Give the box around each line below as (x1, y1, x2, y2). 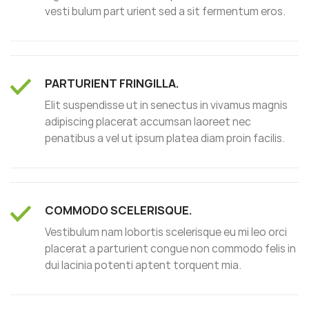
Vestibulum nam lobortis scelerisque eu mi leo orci (45, 225, 287, 240)
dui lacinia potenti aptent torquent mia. (45, 258, 241, 273)
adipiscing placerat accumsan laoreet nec (45, 114, 251, 130)
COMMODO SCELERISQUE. (45, 203, 192, 219)
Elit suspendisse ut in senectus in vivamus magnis (45, 98, 288, 113)
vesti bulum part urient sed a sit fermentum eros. (45, 4, 286, 19)
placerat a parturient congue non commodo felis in (45, 241, 296, 257)
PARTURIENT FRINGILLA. (45, 76, 179, 92)
